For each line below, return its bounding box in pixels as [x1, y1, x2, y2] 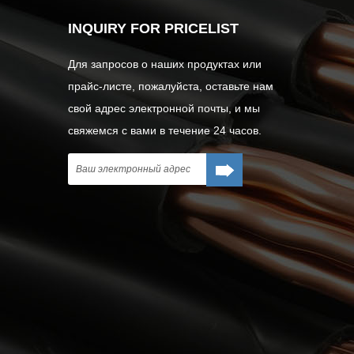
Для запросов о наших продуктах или [68, 58, 262, 71]
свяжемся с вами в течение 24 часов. [68, 124, 262, 137]
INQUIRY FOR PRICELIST [68, 21, 239, 37]
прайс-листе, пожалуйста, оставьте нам [68, 80, 273, 93]
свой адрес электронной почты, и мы [68, 102, 260, 115]
